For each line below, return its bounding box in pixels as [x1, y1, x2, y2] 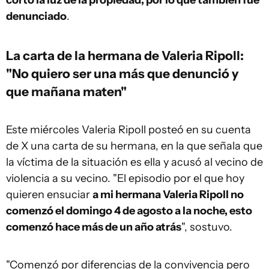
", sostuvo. [181, 220, 232, 234]
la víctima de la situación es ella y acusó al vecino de [6, 156, 263, 169]
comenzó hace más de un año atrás [6, 220, 181, 234]
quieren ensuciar [6, 188, 92, 201]
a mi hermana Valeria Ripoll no [92, 188, 244, 201]
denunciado [6, 10, 67, 23]
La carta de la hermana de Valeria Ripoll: [6, 47, 244, 63]
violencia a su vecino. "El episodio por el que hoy [6, 172, 244, 185]
